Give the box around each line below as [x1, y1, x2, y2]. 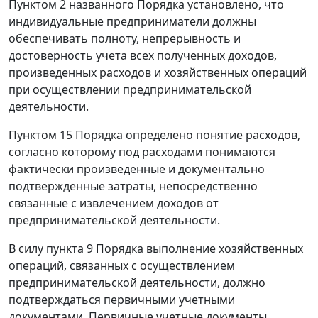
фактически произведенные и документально [9, 161, 265, 177]
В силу [9, 241, 46, 257]
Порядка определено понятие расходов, [72, 127, 300, 143]
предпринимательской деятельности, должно [9, 275, 265, 291]
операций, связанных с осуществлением [9, 258, 235, 274]
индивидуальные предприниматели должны [9, 13, 256, 30]
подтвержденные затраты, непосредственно [9, 178, 258, 194]
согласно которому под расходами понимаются [9, 144, 275, 160]
